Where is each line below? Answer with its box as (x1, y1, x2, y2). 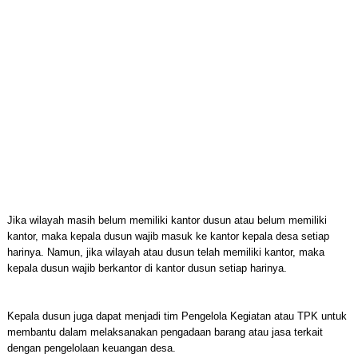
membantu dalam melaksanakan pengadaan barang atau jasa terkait (6, 326, 323, 338)
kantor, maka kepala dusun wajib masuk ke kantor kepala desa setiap (6, 230, 329, 242)
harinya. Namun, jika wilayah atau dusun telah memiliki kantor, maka (6, 246, 324, 258)
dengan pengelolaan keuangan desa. (6, 342, 176, 354)
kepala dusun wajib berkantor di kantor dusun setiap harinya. (6, 262, 287, 274)
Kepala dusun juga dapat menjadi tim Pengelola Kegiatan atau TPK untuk (6, 310, 347, 322)
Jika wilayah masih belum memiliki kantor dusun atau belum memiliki (6, 214, 327, 226)
